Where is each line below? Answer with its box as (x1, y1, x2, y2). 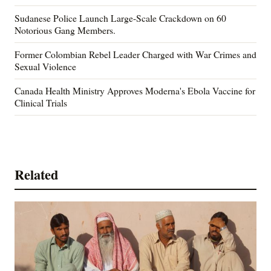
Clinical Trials (15, 96, 67, 109)
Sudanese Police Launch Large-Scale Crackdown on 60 (15, 11, 226, 25)
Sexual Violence (15, 60, 76, 73)
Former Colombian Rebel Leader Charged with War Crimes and (15, 48, 256, 61)
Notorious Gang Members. (15, 24, 116, 37)
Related (15, 165, 58, 184)
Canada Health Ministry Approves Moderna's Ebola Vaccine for (15, 84, 255, 97)
